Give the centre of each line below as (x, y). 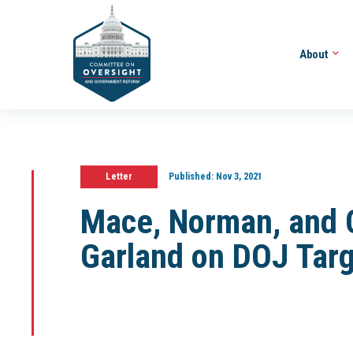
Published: (191, 176)
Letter (119, 176)
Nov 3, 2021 (238, 176)
